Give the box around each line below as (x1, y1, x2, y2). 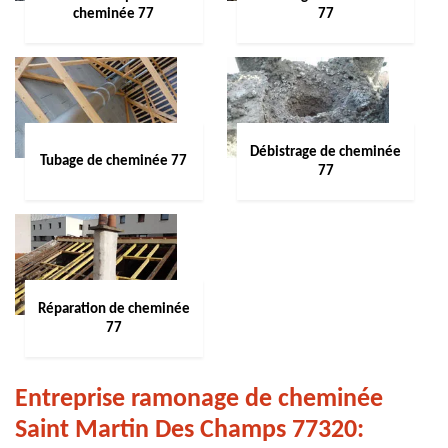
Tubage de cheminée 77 (40, 154, 188, 169)
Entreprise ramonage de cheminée (15, 386, 383, 413)
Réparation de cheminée (37, 301, 190, 317)
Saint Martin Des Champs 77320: (15, 417, 364, 444)
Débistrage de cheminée (250, 144, 401, 160)
